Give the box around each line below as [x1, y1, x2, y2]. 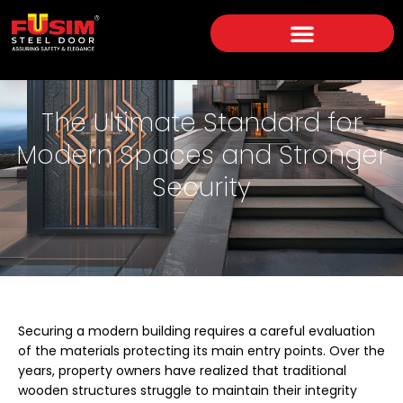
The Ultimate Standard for [41, 105, 362, 141]
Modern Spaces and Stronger [16, 138, 387, 174]
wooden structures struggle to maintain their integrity [18, 381, 357, 400]
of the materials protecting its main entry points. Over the [18, 342, 385, 361]
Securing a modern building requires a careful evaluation [18, 322, 375, 341]
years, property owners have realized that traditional [18, 362, 346, 381]
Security [152, 170, 251, 206]
